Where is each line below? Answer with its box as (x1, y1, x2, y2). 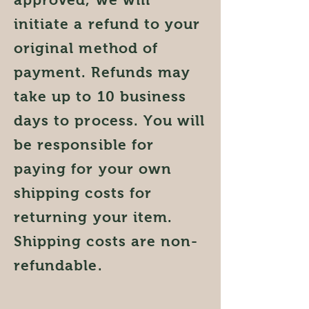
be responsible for (14, 137, 154, 152)
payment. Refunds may (14, 64, 191, 80)
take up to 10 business (14, 88, 187, 104)
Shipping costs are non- (14, 233, 199, 249)
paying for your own (14, 161, 172, 177)
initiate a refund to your (14, 16, 201, 32)
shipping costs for (14, 185, 152, 201)
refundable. (14, 257, 103, 273)
